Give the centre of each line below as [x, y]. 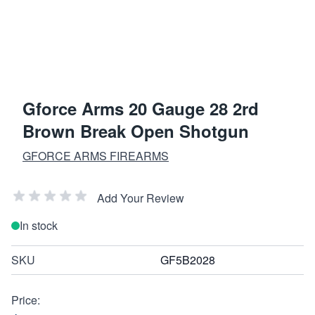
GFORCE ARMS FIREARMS [96, 155]
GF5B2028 [188, 259]
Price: [26, 300]
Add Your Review [141, 198]
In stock [39, 225]
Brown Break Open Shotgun [136, 130]
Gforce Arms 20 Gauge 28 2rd [141, 108]
